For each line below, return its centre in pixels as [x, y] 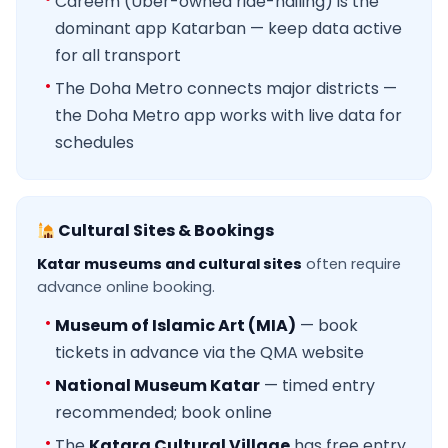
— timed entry [317, 386]
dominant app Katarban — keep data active [228, 29]
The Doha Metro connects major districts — [226, 89]
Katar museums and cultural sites [169, 264]
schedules [94, 143]
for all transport [118, 56]
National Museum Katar [157, 386]
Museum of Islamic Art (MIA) [175, 326]
